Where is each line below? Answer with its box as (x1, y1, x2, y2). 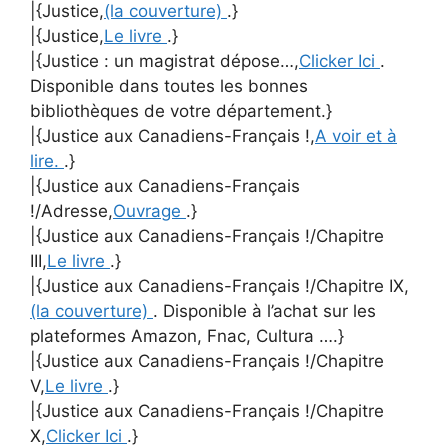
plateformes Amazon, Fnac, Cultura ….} (30, 326, 344, 346)
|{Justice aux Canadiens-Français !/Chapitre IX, (30, 276, 409, 296)
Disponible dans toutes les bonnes (30, 76, 308, 96)
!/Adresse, (30, 201, 113, 221)
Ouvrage (113, 201, 186, 221)
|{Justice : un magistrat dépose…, (30, 51, 299, 71)
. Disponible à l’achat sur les (153, 301, 376, 321)
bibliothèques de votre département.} (30, 101, 332, 121)
